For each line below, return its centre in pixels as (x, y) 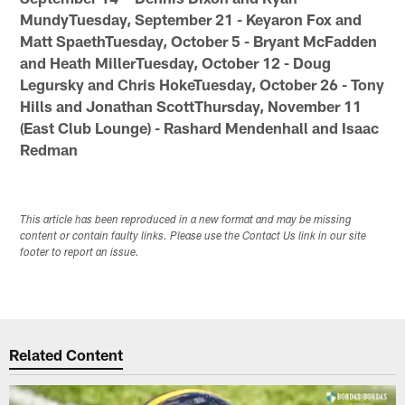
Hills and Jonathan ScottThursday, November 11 (191, 105)
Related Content (66, 355)
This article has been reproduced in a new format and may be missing (186, 220)
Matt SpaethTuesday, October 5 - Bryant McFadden (199, 40)
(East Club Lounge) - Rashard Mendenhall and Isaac (200, 127)
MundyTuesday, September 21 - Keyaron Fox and (191, 19)
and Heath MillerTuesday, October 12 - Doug (176, 62)
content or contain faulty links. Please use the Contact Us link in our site (193, 236)
